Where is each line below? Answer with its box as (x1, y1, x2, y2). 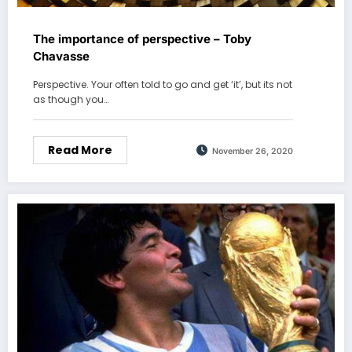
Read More (48, 142, 112, 159)
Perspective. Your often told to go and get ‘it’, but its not (33, 78, 292, 92)
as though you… (33, 93, 108, 107)
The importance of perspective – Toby (33, 31, 251, 47)
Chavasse (33, 49, 90, 64)
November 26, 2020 (212, 145, 293, 156)
